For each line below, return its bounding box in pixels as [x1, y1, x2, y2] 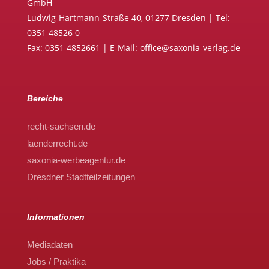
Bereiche [26, 93, 63, 103]
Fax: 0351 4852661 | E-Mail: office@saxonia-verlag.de [26, 41, 240, 53]
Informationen [26, 211, 85, 222]
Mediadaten [26, 239, 73, 250]
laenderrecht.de [26, 138, 88, 148]
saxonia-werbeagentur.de [26, 154, 125, 165]
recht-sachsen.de [26, 121, 95, 131]
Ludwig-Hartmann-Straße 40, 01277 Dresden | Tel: [26, 11, 230, 23]
